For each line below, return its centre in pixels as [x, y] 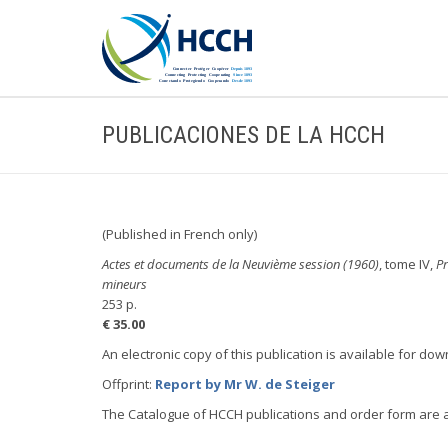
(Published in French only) [179, 234]
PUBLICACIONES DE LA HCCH [243, 135]
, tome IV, [407, 264]
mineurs [124, 284]
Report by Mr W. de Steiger [245, 384]
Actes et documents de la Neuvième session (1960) [240, 264]
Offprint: [128, 384]
